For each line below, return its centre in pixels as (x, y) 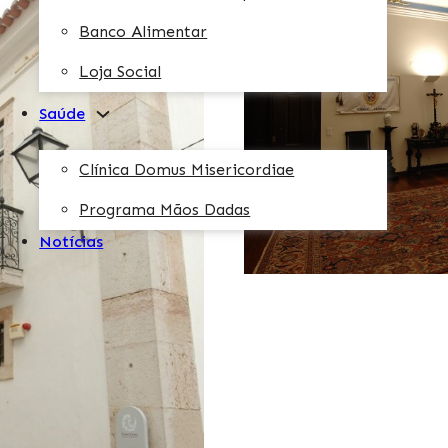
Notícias (71, 241)
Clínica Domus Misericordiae (187, 169)
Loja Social (120, 71)
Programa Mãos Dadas (165, 209)
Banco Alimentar (143, 31)
